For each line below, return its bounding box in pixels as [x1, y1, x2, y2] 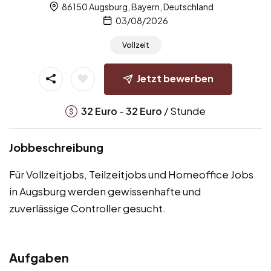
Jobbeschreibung [9, 140, 103, 154]
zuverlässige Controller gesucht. [9, 201, 166, 215]
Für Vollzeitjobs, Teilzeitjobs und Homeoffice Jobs [9, 167, 253, 181]
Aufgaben [9, 249, 69, 265]
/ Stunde [162, 103, 206, 117]
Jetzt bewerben [137, 72, 214, 85]
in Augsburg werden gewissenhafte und [9, 184, 201, 198]
